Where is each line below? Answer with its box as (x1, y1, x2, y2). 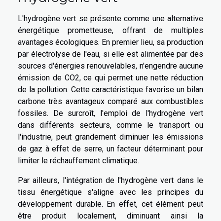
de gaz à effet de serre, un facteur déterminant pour (18, 144, 203, 153)
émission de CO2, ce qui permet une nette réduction (18, 73, 203, 82)
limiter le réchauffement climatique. (18, 155, 139, 165)
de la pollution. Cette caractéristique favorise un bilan (18, 84, 203, 94)
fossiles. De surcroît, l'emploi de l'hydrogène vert (18, 108, 203, 118)
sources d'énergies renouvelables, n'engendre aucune (18, 61, 203, 71)
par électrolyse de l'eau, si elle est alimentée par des (18, 49, 203, 59)
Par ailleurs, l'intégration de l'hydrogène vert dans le (18, 175, 203, 185)
